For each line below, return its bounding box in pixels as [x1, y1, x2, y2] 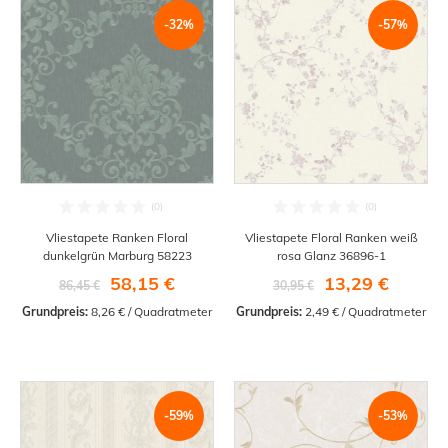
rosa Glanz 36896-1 [276, 247, 386, 263]
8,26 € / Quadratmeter [88, 303, 212, 319]
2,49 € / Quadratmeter [302, 303, 426, 319]
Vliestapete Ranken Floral [46, 229, 188, 245]
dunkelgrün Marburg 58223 [42, 247, 192, 263]
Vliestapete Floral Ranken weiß [244, 229, 418, 245]
